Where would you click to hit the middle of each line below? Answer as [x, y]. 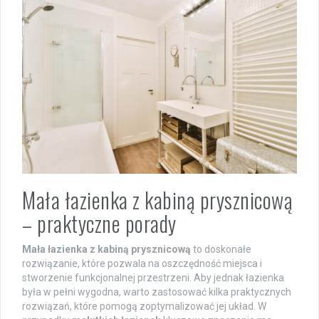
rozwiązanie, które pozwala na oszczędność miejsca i [142, 264]
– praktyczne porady [99, 224]
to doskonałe [221, 250]
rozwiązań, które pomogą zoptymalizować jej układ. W [144, 307]
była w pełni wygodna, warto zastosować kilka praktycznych [157, 292]
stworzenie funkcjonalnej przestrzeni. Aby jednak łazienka [153, 278]
